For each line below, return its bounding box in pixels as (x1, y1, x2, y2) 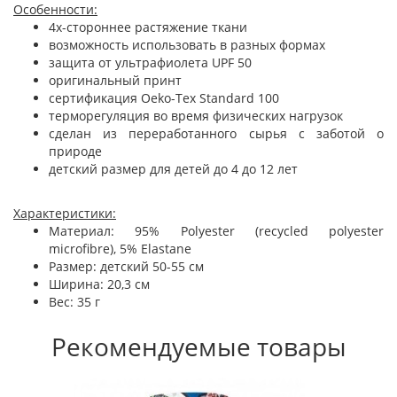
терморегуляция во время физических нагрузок (49, 107, 343, 124)
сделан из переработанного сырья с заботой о (49, 125, 384, 142)
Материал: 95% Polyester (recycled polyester (49, 222, 384, 239)
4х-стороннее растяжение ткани (49, 19, 247, 35)
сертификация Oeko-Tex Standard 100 (49, 90, 279, 106)
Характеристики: (13, 205, 116, 222)
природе (49, 143, 102, 160)
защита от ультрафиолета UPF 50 (49, 54, 252, 71)
